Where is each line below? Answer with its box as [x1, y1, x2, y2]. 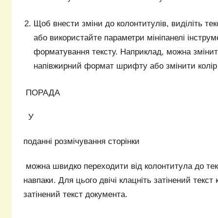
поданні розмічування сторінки [23, 137, 140, 146]
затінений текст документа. [23, 189, 127, 199]
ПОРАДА [23, 88, 62, 97]
